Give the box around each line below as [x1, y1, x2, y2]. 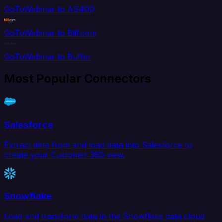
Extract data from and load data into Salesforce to [4, 139, 192, 150]
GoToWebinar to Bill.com [4, 28, 97, 38]
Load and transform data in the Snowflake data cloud [4, 211, 205, 221]
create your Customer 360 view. [4, 149, 125, 160]
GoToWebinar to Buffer [4, 52, 91, 62]
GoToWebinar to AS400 [4, 4, 94, 14]
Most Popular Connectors [4, 71, 151, 86]
